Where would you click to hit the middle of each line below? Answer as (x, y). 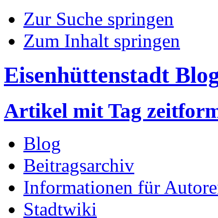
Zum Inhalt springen (102, 41)
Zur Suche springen (99, 19)
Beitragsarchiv (79, 165)
